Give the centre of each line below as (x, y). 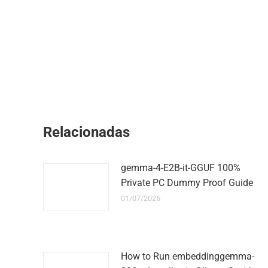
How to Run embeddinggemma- (188, 256)
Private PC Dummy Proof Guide (187, 183)
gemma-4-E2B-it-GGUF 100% (181, 168)
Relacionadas (86, 132)
